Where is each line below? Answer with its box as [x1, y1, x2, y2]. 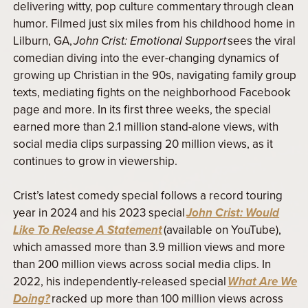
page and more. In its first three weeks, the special [13, 101, 272, 119]
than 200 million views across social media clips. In [13, 256, 272, 274]
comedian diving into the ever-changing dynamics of [13, 49, 280, 67]
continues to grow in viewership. [13, 153, 178, 170]
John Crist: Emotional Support [74, 32, 227, 50]
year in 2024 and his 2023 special [13, 204, 187, 222]
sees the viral [226, 32, 296, 50]
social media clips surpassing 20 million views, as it [13, 135, 274, 153]
